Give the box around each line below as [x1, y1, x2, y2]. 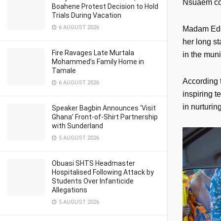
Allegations [52, 186, 87, 194]
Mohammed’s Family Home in [52, 58, 144, 66]
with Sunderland [52, 122, 103, 130]
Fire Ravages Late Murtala [52, 49, 134, 57]
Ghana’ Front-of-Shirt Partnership [52, 113, 158, 121]
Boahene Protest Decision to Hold [52, 2, 158, 10]
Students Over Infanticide [52, 177, 134, 185]
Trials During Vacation [52, 11, 121, 19]
